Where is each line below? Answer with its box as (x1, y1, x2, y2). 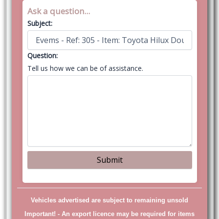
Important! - (24, 210, 62, 218)
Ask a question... (27, 5, 90, 17)
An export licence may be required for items (62, 210, 195, 218)
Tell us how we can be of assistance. (27, 63, 143, 73)
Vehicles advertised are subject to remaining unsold (31, 196, 188, 204)
